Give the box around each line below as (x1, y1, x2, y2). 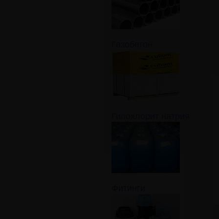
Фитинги (111, 181, 145, 194)
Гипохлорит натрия (111, 109, 190, 122)
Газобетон (111, 37, 153, 50)
